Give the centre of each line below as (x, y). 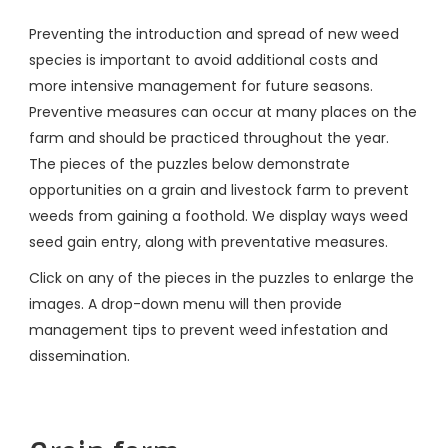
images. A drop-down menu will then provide (185, 304)
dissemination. (79, 356)
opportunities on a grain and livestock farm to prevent (219, 190)
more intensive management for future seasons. (203, 86)
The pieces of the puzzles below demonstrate (189, 164)
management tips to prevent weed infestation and (208, 330)
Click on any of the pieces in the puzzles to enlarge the (221, 278)
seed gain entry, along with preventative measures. (208, 242)
